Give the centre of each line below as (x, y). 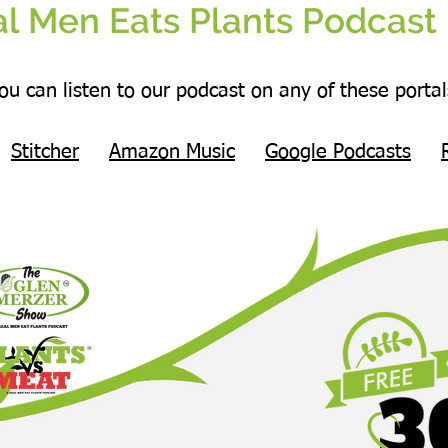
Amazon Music (172, 152)
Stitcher (45, 152)
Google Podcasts (338, 152)
